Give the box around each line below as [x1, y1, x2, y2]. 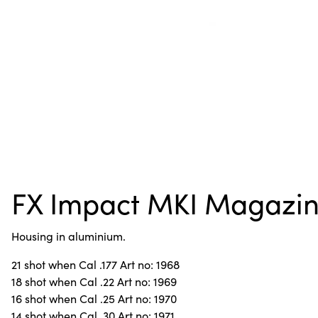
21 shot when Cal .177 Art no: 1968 [11, 257, 180, 273]
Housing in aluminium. [11, 229, 126, 244]
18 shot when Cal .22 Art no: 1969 [11, 274, 177, 290]
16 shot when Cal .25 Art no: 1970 [11, 291, 177, 307]
